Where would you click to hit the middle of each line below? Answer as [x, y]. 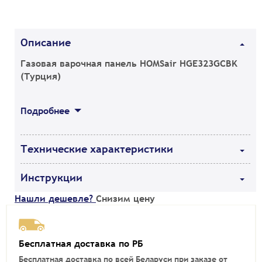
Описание [46, 43]
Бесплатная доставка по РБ [81, 243]
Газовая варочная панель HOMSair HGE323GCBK [129, 63]
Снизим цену [125, 199]
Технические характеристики [97, 149]
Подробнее [45, 111]
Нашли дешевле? [55, 199]
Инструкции [51, 178]
